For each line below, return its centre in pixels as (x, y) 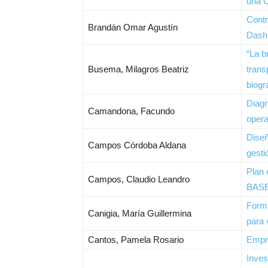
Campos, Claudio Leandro (139, 179)
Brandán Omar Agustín (133, 27)
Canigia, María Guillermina (140, 213)
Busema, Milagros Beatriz (138, 69)
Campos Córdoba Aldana (137, 145)
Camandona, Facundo (131, 111)
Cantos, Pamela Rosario (136, 240)
